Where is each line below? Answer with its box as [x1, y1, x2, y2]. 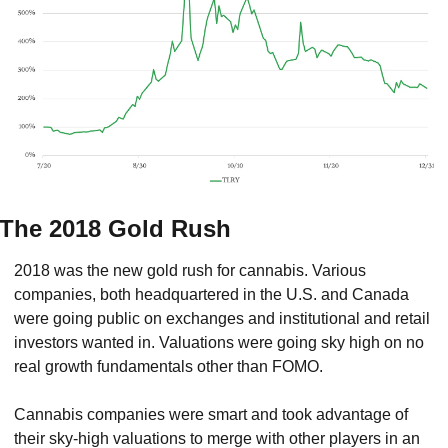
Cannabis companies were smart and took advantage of [14, 405, 408, 423]
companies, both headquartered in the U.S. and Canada [14, 285, 409, 303]
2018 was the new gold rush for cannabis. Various [14, 261, 366, 279]
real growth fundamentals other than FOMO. [14, 357, 323, 375]
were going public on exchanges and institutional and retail [14, 309, 430, 327]
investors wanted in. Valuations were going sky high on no [14, 333, 424, 351]
